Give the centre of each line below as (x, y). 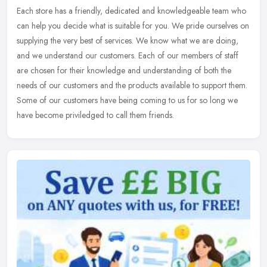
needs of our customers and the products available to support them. (132, 86)
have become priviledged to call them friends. (95, 115)
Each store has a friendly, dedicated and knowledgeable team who (131, 11)
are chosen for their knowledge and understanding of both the (124, 71)
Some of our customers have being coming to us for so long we (127, 100)
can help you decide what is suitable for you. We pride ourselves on (133, 26)
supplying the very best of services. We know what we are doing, (128, 41)
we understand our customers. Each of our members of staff (135, 56)
